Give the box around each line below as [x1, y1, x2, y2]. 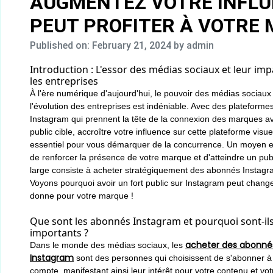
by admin [174, 40, 214, 51]
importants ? [30, 226, 88, 239]
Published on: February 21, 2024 [30, 40, 174, 51]
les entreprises [30, 74, 98, 88]
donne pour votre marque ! [30, 191, 133, 200]
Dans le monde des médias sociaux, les [30, 240, 185, 250]
